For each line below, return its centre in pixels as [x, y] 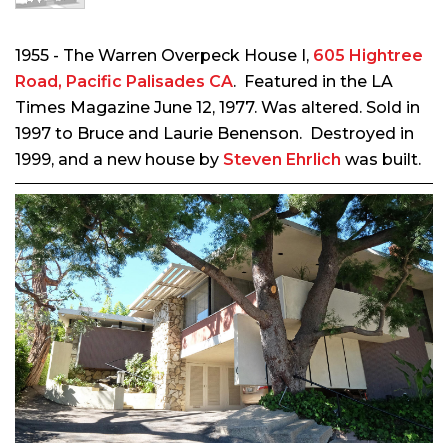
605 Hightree [368, 55]
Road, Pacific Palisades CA [124, 81]
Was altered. [313, 107]
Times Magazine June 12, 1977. [136, 107]
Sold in [393, 107]
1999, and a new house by [119, 159]
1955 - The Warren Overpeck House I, [164, 55]
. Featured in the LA [313, 81]
